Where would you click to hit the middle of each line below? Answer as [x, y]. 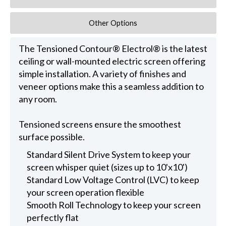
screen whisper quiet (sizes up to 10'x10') [107, 167]
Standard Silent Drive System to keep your [109, 154]
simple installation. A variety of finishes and [102, 74]
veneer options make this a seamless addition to [111, 87]
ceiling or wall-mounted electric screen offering [112, 61]
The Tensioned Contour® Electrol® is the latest [113, 49]
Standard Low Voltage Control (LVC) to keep [113, 179]
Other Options [113, 23]
